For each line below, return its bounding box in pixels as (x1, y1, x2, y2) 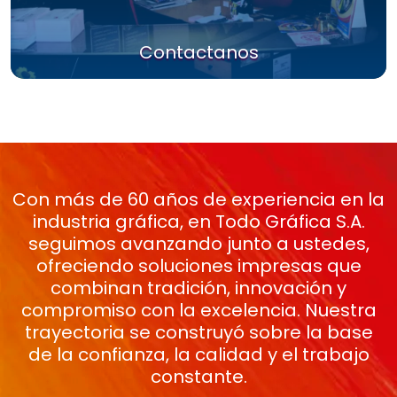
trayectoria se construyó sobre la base (24, 320, 373, 345)
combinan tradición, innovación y (51, 276, 346, 300)
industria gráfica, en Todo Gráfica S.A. (32, 209, 365, 234)
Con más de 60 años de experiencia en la (12, 187, 385, 212)
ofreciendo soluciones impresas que (35, 253, 362, 278)
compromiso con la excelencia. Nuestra (20, 298, 377, 323)
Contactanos (138, 40, 259, 65)
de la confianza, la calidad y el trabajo (27, 342, 370, 367)
